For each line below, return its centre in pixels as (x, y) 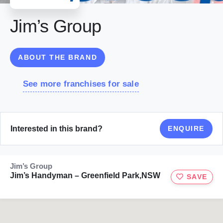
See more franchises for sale (81, 84)
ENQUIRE (186, 129)
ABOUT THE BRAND (58, 57)
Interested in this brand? (56, 128)
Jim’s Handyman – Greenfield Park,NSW (85, 176)
